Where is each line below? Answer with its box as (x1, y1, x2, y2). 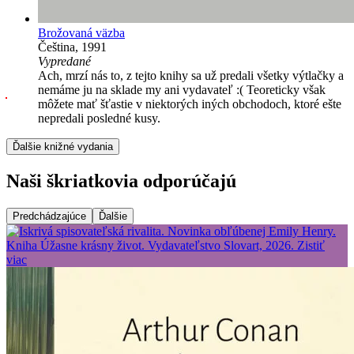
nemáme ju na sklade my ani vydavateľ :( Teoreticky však (38, 82, 326, 96)
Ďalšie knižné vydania (13, 140, 113, 153)
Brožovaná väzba (38, 25, 125, 40)
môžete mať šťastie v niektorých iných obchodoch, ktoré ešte (38, 96, 341, 111)
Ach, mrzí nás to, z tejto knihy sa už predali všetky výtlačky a (38, 68, 344, 82)
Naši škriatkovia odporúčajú (6, 170, 236, 191)
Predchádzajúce (13, 209, 86, 222)
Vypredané (38, 54, 91, 68)
